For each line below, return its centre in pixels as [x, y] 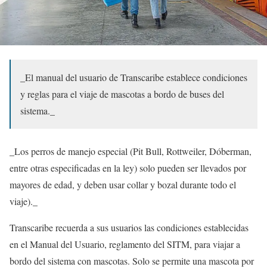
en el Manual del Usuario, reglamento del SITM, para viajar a [125, 244]
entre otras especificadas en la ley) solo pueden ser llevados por [128, 168]
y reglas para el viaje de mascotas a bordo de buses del [122, 94]
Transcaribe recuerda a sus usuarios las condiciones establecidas [129, 228]
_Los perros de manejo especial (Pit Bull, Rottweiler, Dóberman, [131, 151]
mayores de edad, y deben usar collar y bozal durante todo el [123, 185]
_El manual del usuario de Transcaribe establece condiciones [134, 77]
